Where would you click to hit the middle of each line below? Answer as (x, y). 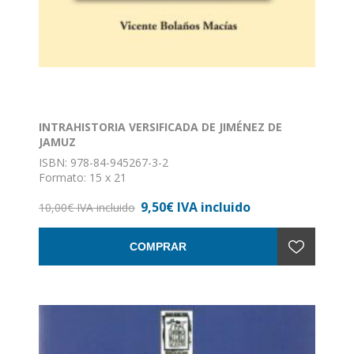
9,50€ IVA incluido (196, 207)
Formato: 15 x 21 (83, 178)
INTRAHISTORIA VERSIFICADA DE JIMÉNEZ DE (160, 127)
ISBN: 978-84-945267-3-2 (104, 163)
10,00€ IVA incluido (87, 208)
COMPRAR (158, 247)
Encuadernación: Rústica (101, 193)
